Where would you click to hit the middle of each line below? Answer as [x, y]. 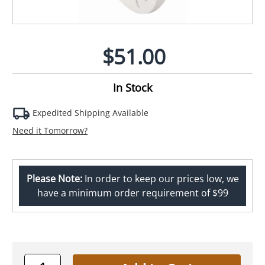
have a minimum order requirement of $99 [132, 193]
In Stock [132, 87]
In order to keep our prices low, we [160, 178]
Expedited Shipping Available [89, 112]
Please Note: [54, 178]
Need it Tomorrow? [50, 130]
